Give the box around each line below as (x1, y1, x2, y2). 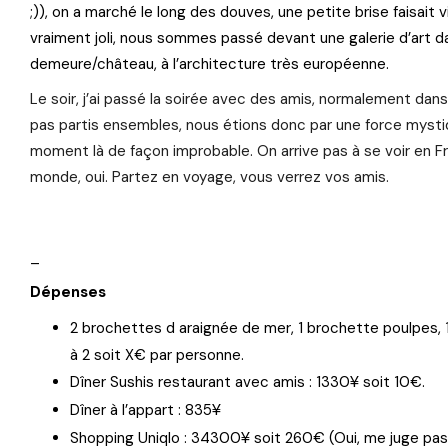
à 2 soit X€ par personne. (70, 345, 244, 365)
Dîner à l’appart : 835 (70, 400, 212, 420)
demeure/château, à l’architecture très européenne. (30, 54, 389, 74)
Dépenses (30, 282, 106, 302)
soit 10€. (359, 372, 425, 392)
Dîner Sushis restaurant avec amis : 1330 (70, 372, 350, 392)
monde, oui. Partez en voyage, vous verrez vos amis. (30, 167, 389, 187)
